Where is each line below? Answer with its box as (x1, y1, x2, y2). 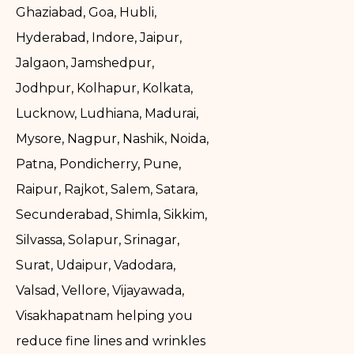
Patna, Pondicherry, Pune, (16, 156, 181, 172)
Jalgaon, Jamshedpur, (16, 55, 154, 71)
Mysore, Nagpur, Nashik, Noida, (16, 131, 209, 147)
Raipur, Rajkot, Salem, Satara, (16, 182, 198, 198)
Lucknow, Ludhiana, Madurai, (16, 106, 198, 122)
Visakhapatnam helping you (16, 308, 193, 324)
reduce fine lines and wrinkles (16, 333, 205, 349)
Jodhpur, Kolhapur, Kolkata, (16, 81, 193, 96)
